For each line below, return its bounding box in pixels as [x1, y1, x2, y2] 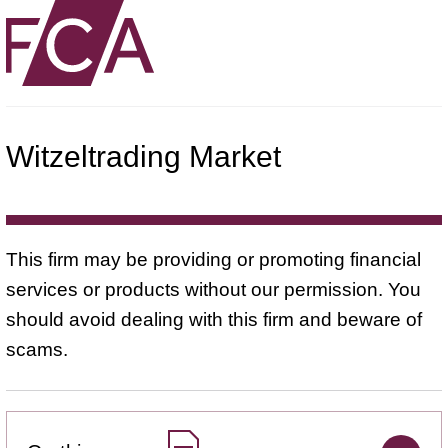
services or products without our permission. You [6, 278, 421, 300]
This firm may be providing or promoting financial [6, 248, 421, 270]
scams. [6, 338, 68, 360]
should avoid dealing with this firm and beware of [6, 308, 422, 330]
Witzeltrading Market [6, 139, 281, 173]
